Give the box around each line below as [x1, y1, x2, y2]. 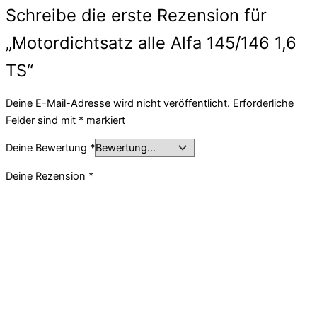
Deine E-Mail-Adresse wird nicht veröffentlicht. [6, 96, 230, 110]
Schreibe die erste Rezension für [6, 4, 267, 25]
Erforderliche [233, 96, 294, 110]
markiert [83, 113, 125, 127]
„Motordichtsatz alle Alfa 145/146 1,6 [6, 32, 296, 53]
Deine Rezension [6, 169, 88, 183]
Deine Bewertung [6, 142, 90, 155]
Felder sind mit [6, 113, 79, 127]
